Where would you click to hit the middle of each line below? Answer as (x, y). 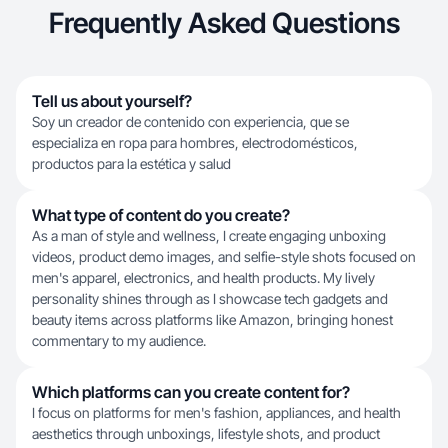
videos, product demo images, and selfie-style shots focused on (224, 256)
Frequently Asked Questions (224, 23)
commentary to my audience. (119, 340)
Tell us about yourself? (112, 101)
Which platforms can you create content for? (191, 392)
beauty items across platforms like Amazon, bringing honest (212, 319)
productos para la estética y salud (131, 163)
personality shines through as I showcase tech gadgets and (210, 298)
